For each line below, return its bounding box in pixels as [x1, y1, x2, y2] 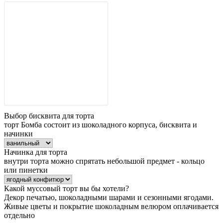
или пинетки [4, 166, 48, 174]
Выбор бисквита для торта [4, 111, 94, 120]
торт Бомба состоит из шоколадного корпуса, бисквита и [4, 120, 197, 129]
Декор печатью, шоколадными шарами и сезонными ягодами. [4, 193, 214, 202]
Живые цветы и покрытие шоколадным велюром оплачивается [4, 202, 219, 211]
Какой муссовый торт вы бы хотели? [4, 184, 129, 193]
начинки [4, 129, 33, 138]
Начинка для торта [4, 148, 67, 156]
